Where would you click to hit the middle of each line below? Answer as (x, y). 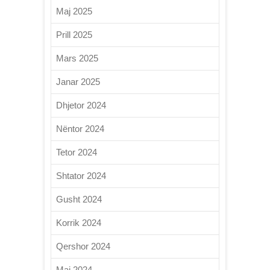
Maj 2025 (74, 11)
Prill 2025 (74, 35)
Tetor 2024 (77, 152)
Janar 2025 (78, 82)
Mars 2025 (77, 58)
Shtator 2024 (81, 176)
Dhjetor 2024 (81, 105)
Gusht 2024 (79, 199)
